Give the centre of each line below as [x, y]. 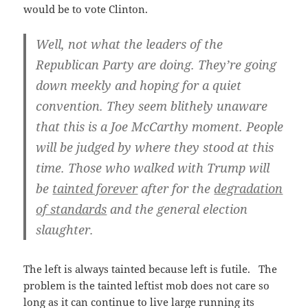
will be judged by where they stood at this [155, 147]
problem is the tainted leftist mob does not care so [147, 286]
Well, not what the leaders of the [130, 44]
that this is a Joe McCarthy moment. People [160, 127]
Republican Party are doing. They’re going [156, 65]
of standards [71, 209]
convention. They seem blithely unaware [152, 106]
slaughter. [65, 230]
